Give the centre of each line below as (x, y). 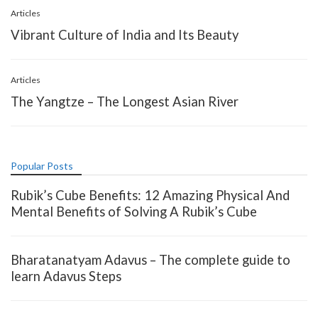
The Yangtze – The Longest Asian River (125, 101)
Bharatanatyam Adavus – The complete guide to (150, 259)
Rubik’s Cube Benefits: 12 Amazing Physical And (150, 195)
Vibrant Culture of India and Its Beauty (125, 34)
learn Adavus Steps (66, 276)
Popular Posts (42, 165)
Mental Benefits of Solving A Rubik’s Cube (134, 211)
